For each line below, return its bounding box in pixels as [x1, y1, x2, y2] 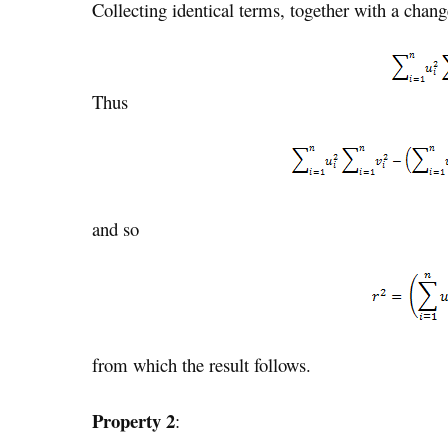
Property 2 [92, 406, 175, 434]
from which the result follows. [92, 351, 311, 377]
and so [92, 216, 139, 242]
